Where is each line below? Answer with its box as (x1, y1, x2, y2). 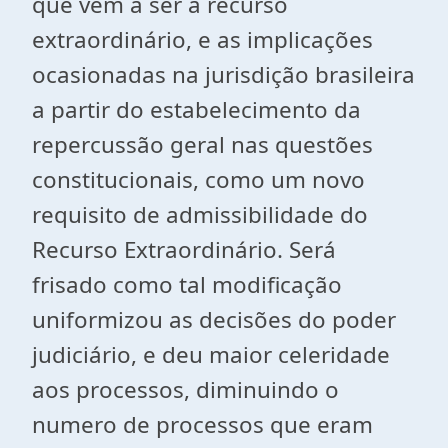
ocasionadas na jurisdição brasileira (32, 59, 415, 90)
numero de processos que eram (32, 409, 373, 440)
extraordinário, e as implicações (32, 24, 373, 55)
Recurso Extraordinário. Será (32, 234, 336, 265)
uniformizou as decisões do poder (32, 304, 396, 335)
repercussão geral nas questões (32, 129, 373, 160)
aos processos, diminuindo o (32, 374, 339, 405)
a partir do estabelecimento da (32, 94, 361, 125)
